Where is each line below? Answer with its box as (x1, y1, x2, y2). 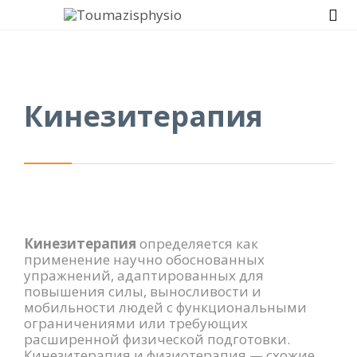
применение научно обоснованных (24, 250, 265, 269)
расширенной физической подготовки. (24, 330, 290, 349)
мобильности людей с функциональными (24, 298, 307, 317)
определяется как (136, 234, 258, 253)
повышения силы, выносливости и (24, 282, 261, 301)
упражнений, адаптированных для (24, 266, 264, 285)
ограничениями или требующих (24, 314, 248, 333)
